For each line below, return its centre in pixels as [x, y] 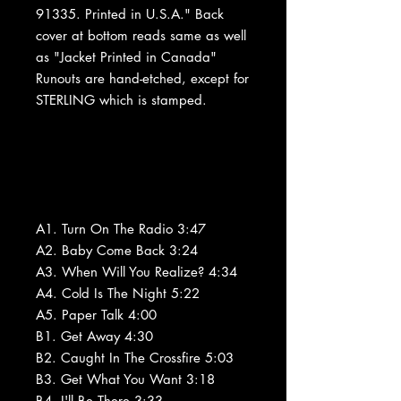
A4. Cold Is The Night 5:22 [118, 293]
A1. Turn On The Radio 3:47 [121, 228]
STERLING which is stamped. [121, 99]
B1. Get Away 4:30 [94, 336]
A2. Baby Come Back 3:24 [117, 250]
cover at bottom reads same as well [141, 35]
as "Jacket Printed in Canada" [126, 56]
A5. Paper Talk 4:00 [96, 314]
